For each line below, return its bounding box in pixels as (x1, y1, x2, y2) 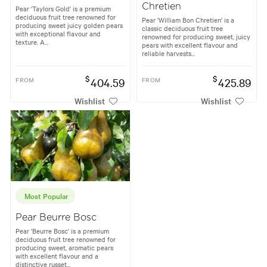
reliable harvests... (142, 48, 195, 58)
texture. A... (15, 36, 49, 46)
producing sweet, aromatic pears (15, 243, 114, 253)
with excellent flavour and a (15, 251, 99, 261)
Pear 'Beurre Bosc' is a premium (15, 226, 110, 236)
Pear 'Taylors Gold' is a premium (15, 3, 111, 13)
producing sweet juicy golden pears (15, 20, 123, 30)
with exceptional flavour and (15, 28, 101, 38)
